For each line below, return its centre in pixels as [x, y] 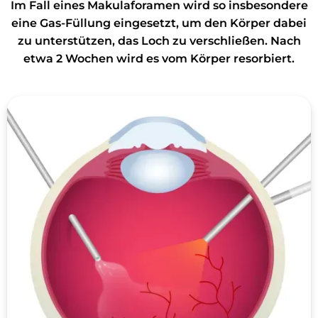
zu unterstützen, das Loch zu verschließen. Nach [159, 41]
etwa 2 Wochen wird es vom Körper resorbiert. [159, 59]
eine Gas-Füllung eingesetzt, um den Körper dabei [159, 23]
